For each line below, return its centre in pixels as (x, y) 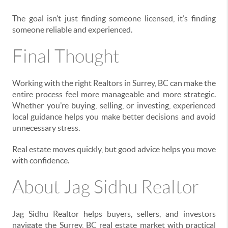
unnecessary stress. (46, 128)
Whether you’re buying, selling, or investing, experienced (114, 106)
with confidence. (41, 161)
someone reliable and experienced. (72, 30)
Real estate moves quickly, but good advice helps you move (114, 149)
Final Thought (66, 56)
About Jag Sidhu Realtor (106, 187)
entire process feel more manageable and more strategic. (114, 94)
